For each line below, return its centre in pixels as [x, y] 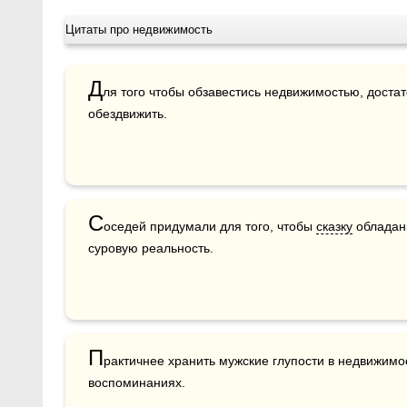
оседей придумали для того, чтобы [210, 226]
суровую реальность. [151, 248]
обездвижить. [128, 114]
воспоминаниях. [137, 382]
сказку [334, 226]
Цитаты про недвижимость [139, 30]
